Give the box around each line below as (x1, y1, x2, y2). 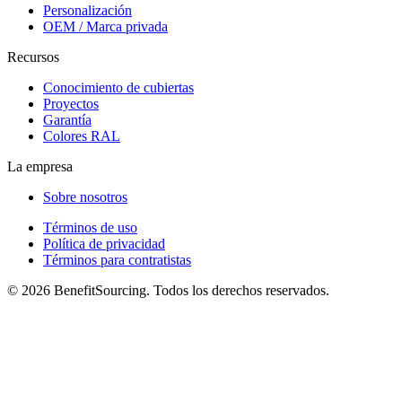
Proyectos (43, 96, 99, 112)
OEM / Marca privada (43, 19, 168, 35)
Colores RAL (43, 128, 120, 144)
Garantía (43, 112, 92, 128)
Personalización (43, 3, 132, 19)
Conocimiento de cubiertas (43, 80, 194, 96)
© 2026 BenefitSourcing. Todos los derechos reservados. (7, 283, 329, 299)
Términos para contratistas (43, 252, 191, 268)
